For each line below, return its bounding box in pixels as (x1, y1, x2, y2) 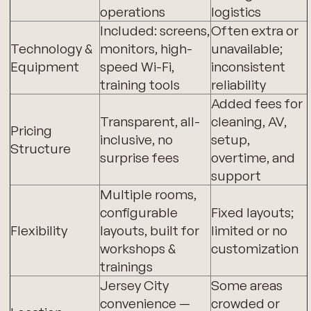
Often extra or (210, 22, 299, 40)
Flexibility (10, 222, 67, 239)
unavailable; (210, 40, 283, 58)
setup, (210, 131, 250, 149)
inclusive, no (99, 131, 173, 149)
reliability (210, 76, 266, 94)
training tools (99, 76, 180, 94)
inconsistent (210, 58, 285, 76)
